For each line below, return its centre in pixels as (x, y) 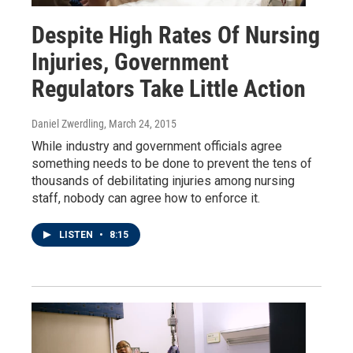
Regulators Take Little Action (169, 89)
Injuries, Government (130, 62)
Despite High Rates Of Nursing (176, 35)
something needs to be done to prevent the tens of (172, 164)
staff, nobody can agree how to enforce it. (146, 199)
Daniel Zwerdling (68, 124)
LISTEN (77, 235)
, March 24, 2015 (140, 124)
